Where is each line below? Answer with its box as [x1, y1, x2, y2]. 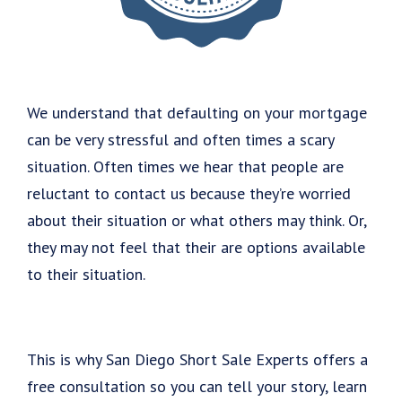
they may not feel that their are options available [27, 237, 365, 258]
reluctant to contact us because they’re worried [27, 183, 351, 205]
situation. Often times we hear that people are [27, 156, 344, 178]
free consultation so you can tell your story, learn [27, 376, 367, 398]
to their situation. [27, 264, 145, 285]
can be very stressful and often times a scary [27, 129, 334, 151]
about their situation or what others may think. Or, [27, 210, 366, 232]
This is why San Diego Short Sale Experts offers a [27, 349, 368, 371]
